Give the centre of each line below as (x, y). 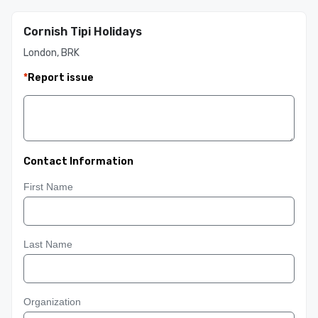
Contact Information (78, 161)
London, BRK (51, 53)
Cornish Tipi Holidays (83, 32)
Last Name (48, 244)
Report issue (61, 78)
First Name (48, 187)
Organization (52, 302)
